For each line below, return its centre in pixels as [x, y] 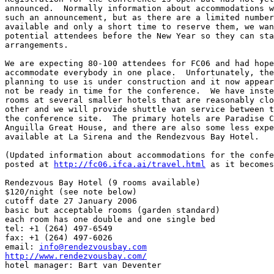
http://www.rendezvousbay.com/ [76, 256]
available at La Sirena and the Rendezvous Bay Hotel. [132, 137]
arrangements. [37, 45]
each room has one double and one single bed [110, 220]
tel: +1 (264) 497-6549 [59, 229]
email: [22, 247]
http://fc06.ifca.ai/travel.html [130, 165]
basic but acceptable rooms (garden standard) [113, 210]
